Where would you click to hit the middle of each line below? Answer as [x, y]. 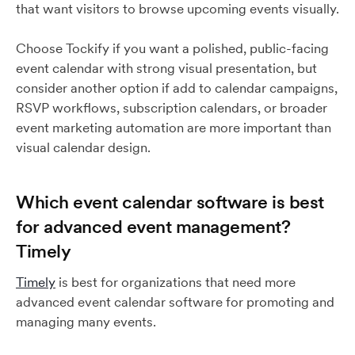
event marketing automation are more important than [174, 128]
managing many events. [86, 322]
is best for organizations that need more [176, 282]
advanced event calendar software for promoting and [175, 302]
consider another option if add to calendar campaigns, [177, 88]
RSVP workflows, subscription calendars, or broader [172, 108]
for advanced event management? [153, 226]
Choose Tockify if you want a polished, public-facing [172, 48]
